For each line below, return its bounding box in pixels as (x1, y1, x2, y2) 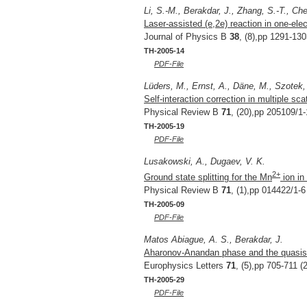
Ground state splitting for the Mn (144, 171, 272, 182)
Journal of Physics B (144, 31, 230, 42)
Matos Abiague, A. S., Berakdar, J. (144, 234, 283, 245)
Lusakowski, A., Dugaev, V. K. (144, 156, 265, 167)
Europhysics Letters (144, 260, 226, 271)
